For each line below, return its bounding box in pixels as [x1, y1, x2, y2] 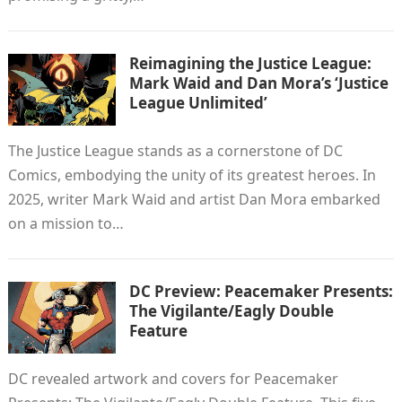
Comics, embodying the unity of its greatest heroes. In [7, 165, 376, 185]
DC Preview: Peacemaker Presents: [128, 281, 393, 301]
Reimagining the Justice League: [128, 53, 371, 74]
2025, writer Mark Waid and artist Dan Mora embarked [7, 189, 380, 209]
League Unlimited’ [128, 92, 267, 113]
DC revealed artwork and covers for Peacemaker [7, 369, 338, 389]
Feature [128, 320, 188, 341]
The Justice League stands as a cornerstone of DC [7, 141, 343, 161]
